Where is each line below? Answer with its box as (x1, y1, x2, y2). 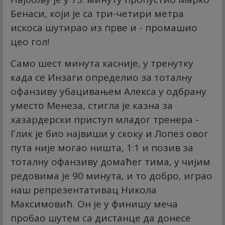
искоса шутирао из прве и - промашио (11, 21, 197, 35)
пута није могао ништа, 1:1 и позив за (11, 141, 193, 155)
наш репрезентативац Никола (11, 183, 157, 197)
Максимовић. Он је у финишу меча (11, 197, 178, 211)
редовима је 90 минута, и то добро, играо (11, 169, 212, 183)
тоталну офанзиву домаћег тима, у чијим (11, 155, 210, 169)
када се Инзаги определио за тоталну (11, 71, 192, 84)
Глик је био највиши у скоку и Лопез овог (11, 127, 208, 141)
